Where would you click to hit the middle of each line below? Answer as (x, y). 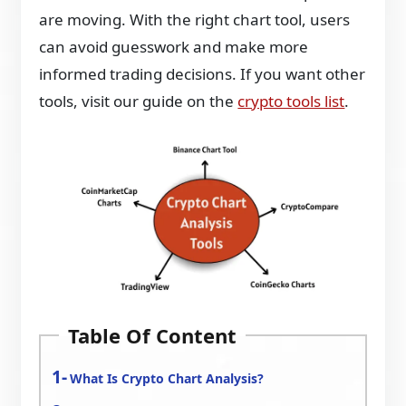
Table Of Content (153, 335)
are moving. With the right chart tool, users (195, 19)
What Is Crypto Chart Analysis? (167, 378)
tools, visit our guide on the (139, 101)
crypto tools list (291, 101)
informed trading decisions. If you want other (203, 74)
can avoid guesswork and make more (174, 47)
